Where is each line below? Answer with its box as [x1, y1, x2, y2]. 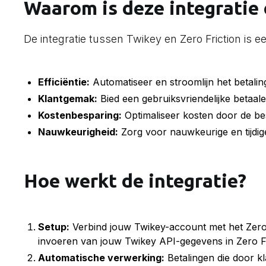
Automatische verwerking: [38, 252, 164, 264]
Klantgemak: [38, 93, 97, 104]
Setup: [38, 221, 69, 233]
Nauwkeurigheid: [38, 126, 118, 138]
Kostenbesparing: [38, 109, 122, 121]
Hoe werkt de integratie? [24, 170, 246, 191]
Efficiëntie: [38, 76, 90, 88]
